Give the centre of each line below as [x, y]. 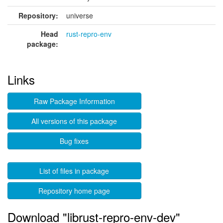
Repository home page [74, 191]
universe [80, 15]
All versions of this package [74, 121]
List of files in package [74, 171]
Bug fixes [74, 141]
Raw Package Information [74, 101]
